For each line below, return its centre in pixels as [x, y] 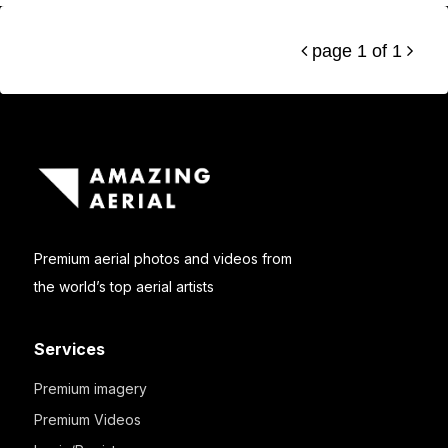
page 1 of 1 [357, 51]
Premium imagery [90, 389]
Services [69, 349]
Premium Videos [87, 420]
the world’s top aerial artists [123, 287]
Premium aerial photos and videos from [162, 259]
